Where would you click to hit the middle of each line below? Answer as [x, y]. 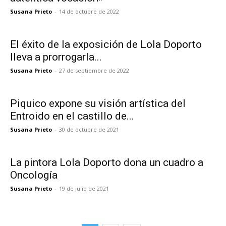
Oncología [34, 175]
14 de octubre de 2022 [89, 11]
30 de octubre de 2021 [89, 129]
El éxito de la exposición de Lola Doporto [106, 44]
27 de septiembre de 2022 [94, 70]
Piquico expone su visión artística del [98, 103]
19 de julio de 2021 [84, 188]
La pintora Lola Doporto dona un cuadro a [107, 162]
